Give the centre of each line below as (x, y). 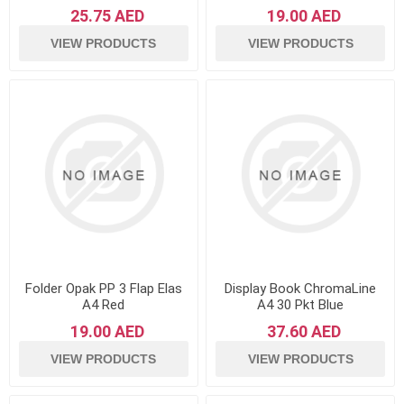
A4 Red (104, 305)
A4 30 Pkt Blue (301, 305)
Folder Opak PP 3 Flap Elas (103, 289)
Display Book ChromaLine (301, 289)
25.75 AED (107, 16)
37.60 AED (304, 332)
